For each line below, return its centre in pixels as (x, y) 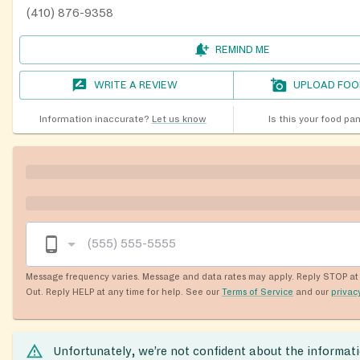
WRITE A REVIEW (136, 85)
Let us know (179, 119)
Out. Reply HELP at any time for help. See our (123, 291)
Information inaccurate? (94, 119)
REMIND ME (243, 49)
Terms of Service (258, 291)
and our (312, 291)
